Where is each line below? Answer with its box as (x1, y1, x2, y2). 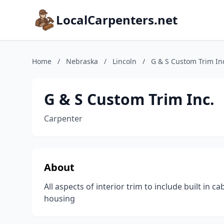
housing (44, 193, 75, 204)
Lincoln (112, 56, 136, 66)
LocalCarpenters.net (56, 11, 177, 28)
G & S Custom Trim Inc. (44, 89, 214, 109)
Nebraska (66, 56, 98, 66)
